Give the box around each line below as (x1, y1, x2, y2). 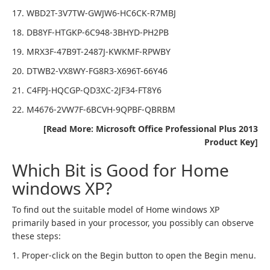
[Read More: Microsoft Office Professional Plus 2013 (43, 123, 258, 134)
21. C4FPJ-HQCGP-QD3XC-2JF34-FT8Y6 (12, 84, 162, 96)
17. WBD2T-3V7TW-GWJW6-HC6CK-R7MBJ (12, 7, 176, 19)
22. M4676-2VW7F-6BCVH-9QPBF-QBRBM (12, 104, 175, 115)
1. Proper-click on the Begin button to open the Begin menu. (12, 250, 256, 261)
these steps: (12, 230, 61, 242)
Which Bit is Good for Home (12, 159, 229, 181)
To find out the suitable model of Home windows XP (12, 204, 219, 215)
